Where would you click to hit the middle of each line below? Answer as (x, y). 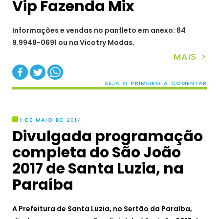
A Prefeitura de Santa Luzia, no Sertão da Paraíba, (102, 209)
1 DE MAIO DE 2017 (50, 120)
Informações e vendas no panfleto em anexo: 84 (99, 30)
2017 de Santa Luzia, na (98, 169)
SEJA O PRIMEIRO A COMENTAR (156, 83)
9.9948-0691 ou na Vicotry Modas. (73, 42)
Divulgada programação (108, 137)
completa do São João (97, 153)
